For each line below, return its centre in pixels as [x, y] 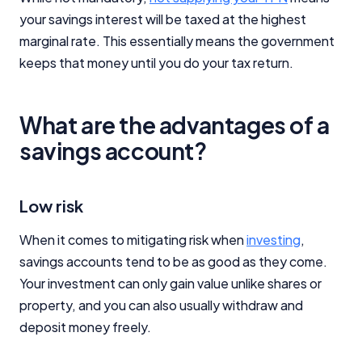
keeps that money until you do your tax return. [156, 62]
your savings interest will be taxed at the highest [163, 19]
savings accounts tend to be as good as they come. [173, 261]
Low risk [51, 205]
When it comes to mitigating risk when [133, 239]
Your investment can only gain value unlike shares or [170, 283]
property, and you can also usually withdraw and [161, 305]
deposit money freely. [85, 326]
